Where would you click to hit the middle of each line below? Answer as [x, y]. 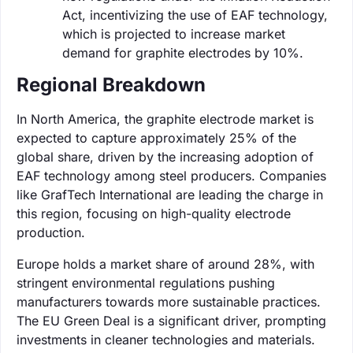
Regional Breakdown [111, 84]
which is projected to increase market [174, 33]
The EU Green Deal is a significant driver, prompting [171, 320]
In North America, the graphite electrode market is [165, 119]
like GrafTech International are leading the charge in [170, 194]
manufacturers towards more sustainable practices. [169, 301]
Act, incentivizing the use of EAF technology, [195, 15]
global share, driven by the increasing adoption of [165, 156]
